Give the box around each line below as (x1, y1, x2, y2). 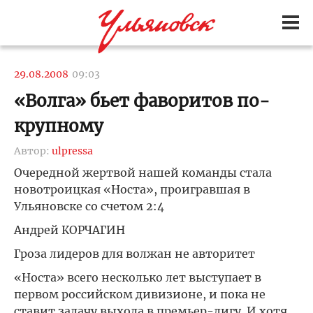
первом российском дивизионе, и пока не (14, 287, 265, 301)
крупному (14, 115, 103, 137)
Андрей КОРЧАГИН (14, 223, 125, 237)
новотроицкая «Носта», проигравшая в (14, 182, 250, 196)
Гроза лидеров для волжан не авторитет (14, 247, 255, 261)
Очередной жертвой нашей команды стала (14, 166, 272, 180)
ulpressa (52, 145, 93, 157)
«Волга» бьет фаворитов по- (14, 90, 270, 112)
